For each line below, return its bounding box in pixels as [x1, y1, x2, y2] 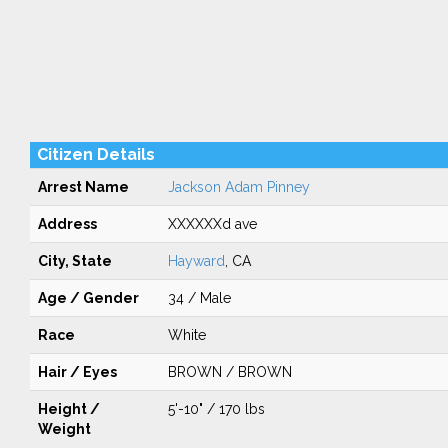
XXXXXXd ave [167, 216, 257, 232]
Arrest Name [37, 179, 129, 195]
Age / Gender [37, 290, 139, 306]
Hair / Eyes [37, 364, 117, 380]
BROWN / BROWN [167, 364, 292, 380]
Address [37, 216, 97, 232]
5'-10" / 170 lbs [167, 401, 265, 417]
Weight [37, 421, 91, 437]
